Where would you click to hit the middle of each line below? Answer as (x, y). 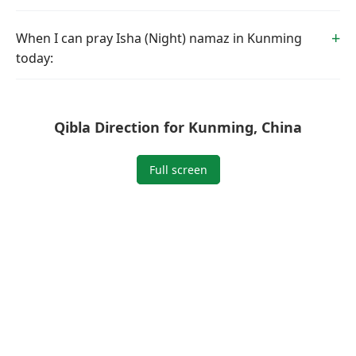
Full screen (178, 170)
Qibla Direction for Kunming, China (178, 127)
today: (35, 58)
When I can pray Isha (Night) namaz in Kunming (159, 38)
